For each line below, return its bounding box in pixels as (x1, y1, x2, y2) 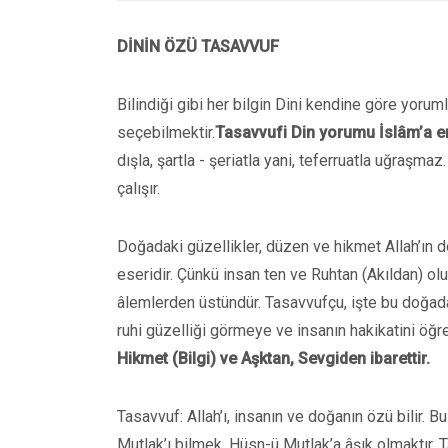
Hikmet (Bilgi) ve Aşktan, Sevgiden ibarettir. (117, 349, 430, 368)
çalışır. (117, 179, 160, 198)
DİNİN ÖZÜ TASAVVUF (117, 37, 279, 56)
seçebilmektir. (117, 123, 215, 142)
